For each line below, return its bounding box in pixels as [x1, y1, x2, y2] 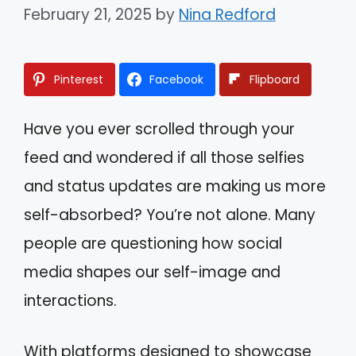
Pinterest [54, 71, 103, 87]
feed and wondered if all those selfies [24, 146, 304, 168]
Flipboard [250, 71, 300, 87]
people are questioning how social [24, 232, 282, 254]
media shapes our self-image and [24, 261, 281, 283]
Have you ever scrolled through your [24, 118, 295, 140]
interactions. [24, 289, 117, 311]
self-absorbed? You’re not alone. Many [24, 203, 315, 226]
